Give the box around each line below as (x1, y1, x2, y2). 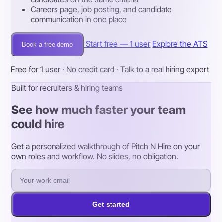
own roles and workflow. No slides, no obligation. (11, 151, 179, 162)
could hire (11, 117, 65, 132)
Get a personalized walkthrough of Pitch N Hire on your (11, 141, 200, 152)
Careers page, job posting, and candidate (31, 4, 172, 15)
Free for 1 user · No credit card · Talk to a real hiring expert (11, 64, 210, 75)
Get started (92, 200, 130, 209)
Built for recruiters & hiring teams (11, 83, 123, 93)
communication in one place (31, 14, 127, 25)
